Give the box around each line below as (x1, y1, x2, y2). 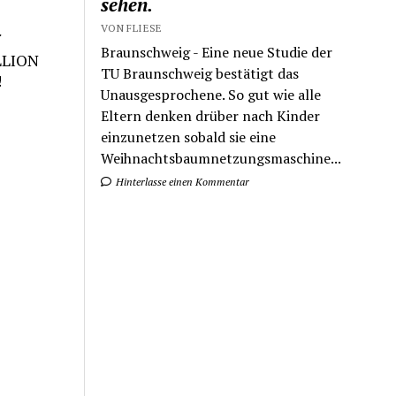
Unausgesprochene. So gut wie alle (101, 84, 322, 104)
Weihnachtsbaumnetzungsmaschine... (101, 148, 342, 168)
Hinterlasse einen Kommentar (113, 174, 250, 188)
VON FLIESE (101, 20, 163, 34)
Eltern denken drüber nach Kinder (101, 105, 321, 126)
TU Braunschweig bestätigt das (101, 63, 300, 83)
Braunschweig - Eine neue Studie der (101, 42, 333, 62)
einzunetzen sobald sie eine (101, 126, 277, 147)
